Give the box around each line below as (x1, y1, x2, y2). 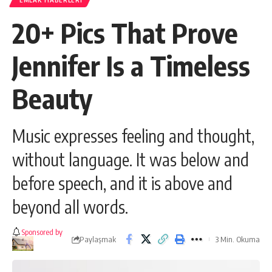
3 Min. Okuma (216, 234, 260, 245)
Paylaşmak (80, 234, 116, 244)
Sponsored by (21, 226, 63, 237)
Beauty (12, 81, 92, 116)
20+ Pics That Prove (12, 16, 238, 50)
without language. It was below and (12, 149, 249, 171)
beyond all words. (12, 196, 128, 218)
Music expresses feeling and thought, (12, 125, 254, 147)
